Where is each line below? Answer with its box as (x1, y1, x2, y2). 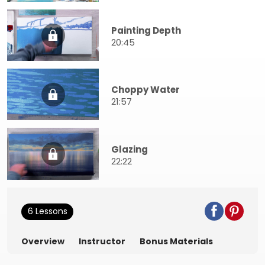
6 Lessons (27, 205, 67, 218)
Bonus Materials (140, 235, 213, 247)
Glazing (111, 143, 148, 156)
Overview (21, 235, 64, 247)
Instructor (79, 235, 125, 247)
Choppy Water (111, 83, 180, 96)
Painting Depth (111, 24, 181, 37)
